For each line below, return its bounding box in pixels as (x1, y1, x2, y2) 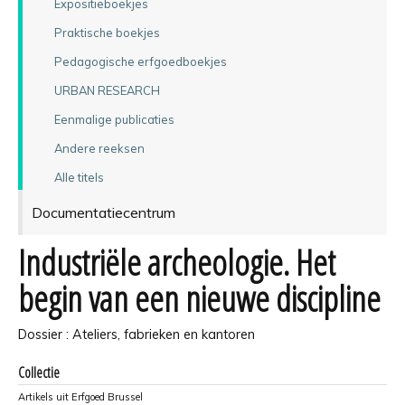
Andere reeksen (53, 140, 145, 155)
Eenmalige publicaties (53, 111, 174, 127)
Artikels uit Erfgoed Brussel (18, 390, 143, 403)
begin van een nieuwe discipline (18, 274, 381, 322)
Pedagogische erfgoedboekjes (53, 53, 227, 69)
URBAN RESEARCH (53, 82, 160, 98)
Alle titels (53, 169, 104, 184)
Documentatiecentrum (31, 202, 175, 221)
